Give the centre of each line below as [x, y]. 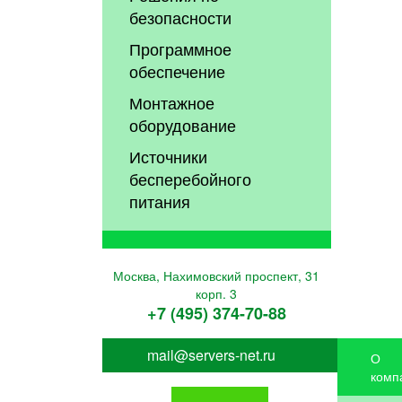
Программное [181, 49]
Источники [169, 157]
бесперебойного [191, 179]
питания [160, 201]
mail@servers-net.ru [211, 355]
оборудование [183, 125]
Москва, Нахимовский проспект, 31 [217, 276]
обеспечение [178, 71]
